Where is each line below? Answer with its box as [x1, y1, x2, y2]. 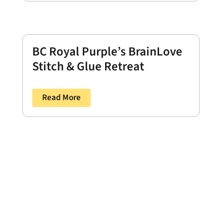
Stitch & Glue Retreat [32, 57, 144, 76]
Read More [42, 92, 81, 104]
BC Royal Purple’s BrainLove [32, 43, 182, 61]
